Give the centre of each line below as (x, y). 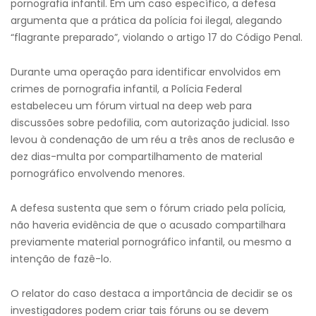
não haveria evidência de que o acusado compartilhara (148, 225)
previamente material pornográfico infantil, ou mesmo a (151, 242)
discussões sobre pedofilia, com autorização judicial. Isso (150, 123)
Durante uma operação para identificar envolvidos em (146, 72)
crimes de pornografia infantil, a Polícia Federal (126, 89)
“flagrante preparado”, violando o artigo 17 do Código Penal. (157, 37)
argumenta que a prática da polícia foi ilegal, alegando (146, 20)
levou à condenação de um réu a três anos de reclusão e (153, 140)
